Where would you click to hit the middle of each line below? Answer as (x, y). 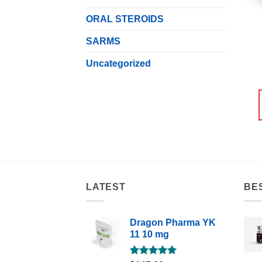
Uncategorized (118, 63)
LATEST (106, 187)
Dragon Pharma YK (173, 223)
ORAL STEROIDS (125, 19)
